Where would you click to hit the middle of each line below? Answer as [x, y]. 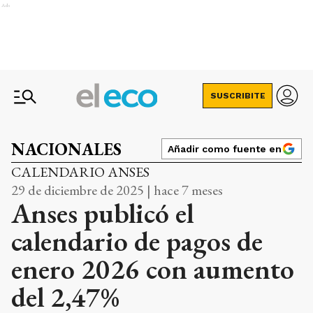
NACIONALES [66, 149]
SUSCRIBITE [238, 96]
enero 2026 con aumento [153, 269]
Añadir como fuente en [225, 149]
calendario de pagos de [137, 241]
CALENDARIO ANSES [80, 172]
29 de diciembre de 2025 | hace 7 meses [117, 190]
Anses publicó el [102, 213]
